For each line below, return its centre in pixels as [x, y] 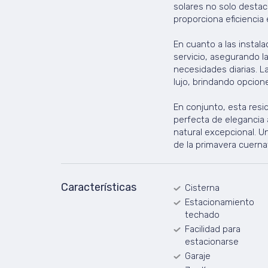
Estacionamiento [219, 202]
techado [202, 215]
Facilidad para [212, 229]
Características [99, 187]
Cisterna [202, 188]
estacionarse [211, 242]
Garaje [197, 256]
